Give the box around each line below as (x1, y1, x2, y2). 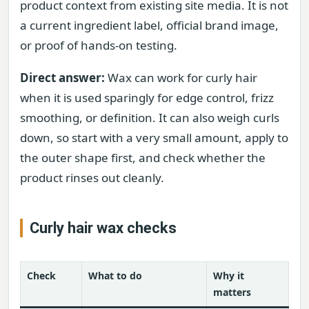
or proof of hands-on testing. (20, 37, 177, 53)
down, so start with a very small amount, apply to (20, 129, 288, 146)
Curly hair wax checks (30, 219, 177, 237)
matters (213, 286, 251, 299)
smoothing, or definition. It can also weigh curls (20, 109, 279, 126)
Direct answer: (20, 69, 105, 86)
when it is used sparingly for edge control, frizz (20, 89, 274, 106)
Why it (213, 269, 244, 283)
